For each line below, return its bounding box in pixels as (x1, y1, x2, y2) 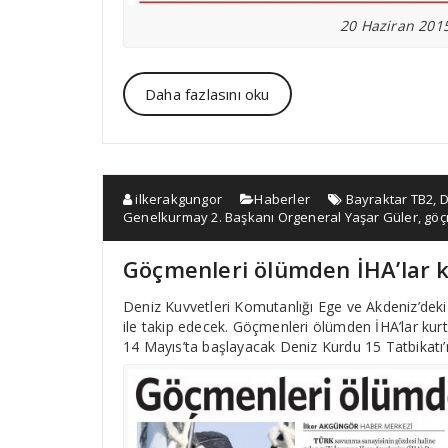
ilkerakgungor (132, 189, 223, 208)
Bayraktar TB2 (345, 189, 434, 208)
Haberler (254, 189, 311, 208)
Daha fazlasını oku (145, 83, 270, 104)
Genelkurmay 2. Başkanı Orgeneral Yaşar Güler (123, 207, 418, 226)
